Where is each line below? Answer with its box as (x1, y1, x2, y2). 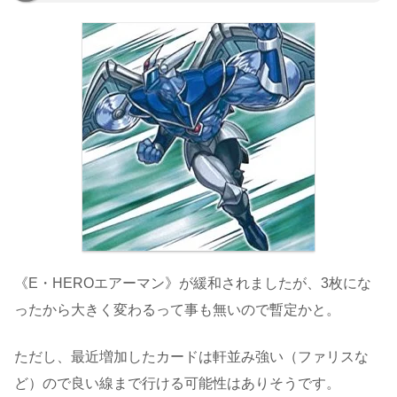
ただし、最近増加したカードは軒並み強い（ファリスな (14, 348, 369, 364)
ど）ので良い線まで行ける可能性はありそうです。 (14, 375, 340, 391)
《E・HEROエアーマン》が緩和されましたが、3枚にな (14, 276, 371, 292)
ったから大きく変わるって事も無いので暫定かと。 (14, 302, 340, 318)
